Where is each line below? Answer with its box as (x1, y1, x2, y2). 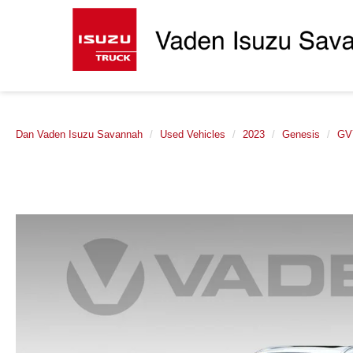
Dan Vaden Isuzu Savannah (16, 128, 143, 140)
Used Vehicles (160, 128, 225, 140)
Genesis (282, 128, 320, 140)
